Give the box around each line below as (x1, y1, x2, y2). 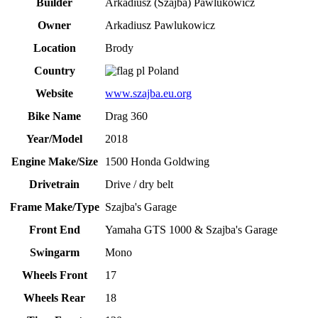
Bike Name (28, 110, 81, 123)
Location (33, 42, 76, 55)
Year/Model (26, 133, 82, 146)
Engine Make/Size (11, 155, 98, 168)
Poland (145, 65, 180, 77)
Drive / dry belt (105, 178, 174, 191)
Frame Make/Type (9, 201, 99, 214)
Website (35, 87, 73, 100)
